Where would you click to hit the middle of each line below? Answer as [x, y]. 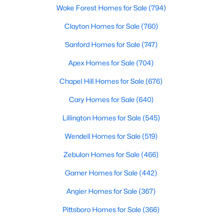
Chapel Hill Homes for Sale [103, 81]
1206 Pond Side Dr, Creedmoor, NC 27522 [79, 80]
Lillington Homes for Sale [102, 118]
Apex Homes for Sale [102, 63]
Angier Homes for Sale [103, 191]
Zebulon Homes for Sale [102, 154]
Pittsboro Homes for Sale [103, 209]
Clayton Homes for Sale [103, 26]
